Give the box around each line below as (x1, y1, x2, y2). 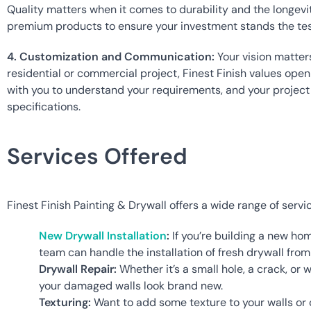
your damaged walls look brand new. (39, 278, 223, 294)
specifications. (7, 99, 81, 115)
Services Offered (7, 142, 187, 171)
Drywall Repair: (39, 262, 117, 277)
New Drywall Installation (39, 228, 167, 244)
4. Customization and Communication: (7, 49, 215, 65)
